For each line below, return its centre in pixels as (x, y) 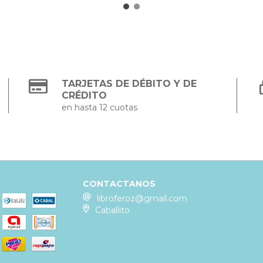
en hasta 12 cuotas (100, 107)
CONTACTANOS (119, 183)
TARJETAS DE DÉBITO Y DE (129, 83)
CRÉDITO (85, 95)
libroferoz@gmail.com (142, 198)
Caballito (112, 210)
